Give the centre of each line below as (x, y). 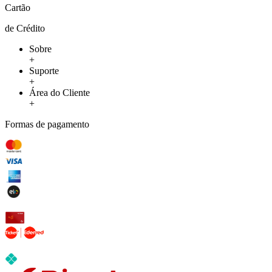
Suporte (44, 70)
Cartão (18, 7)
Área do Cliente (59, 92)
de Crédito (25, 28)
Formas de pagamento (47, 124)
